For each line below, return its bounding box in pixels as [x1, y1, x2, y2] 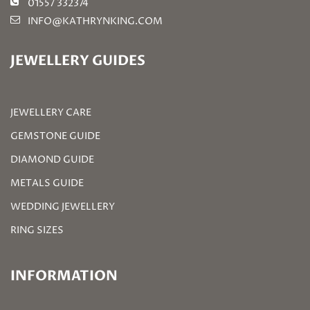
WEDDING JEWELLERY [10, 200, 115, 213]
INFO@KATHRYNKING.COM [28, 15, 163, 28]
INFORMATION [10, 266, 118, 285]
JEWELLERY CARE [10, 106, 91, 119]
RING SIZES [10, 224, 64, 237]
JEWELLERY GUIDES [10, 51, 145, 70]
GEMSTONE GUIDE [10, 129, 100, 143]
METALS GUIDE [10, 176, 84, 190]
